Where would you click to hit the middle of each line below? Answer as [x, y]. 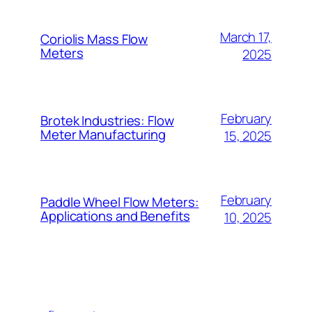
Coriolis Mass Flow [94, 39]
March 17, [245, 37]
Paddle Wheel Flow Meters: [120, 202]
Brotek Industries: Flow [107, 120]
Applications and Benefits [115, 216]
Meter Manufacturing [103, 134]
